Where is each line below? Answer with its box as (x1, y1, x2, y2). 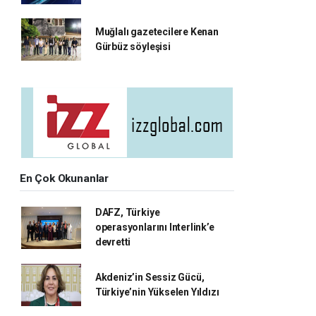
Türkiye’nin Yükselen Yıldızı (95, 286, 219, 298)
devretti (95, 236, 131, 248)
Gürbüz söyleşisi (95, 41, 171, 52)
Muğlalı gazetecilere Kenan (95, 26, 219, 37)
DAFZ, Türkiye (95, 207, 160, 218)
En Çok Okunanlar (20, 172, 109, 185)
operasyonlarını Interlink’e (95, 221, 214, 233)
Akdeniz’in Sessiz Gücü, (95, 272, 205, 283)
